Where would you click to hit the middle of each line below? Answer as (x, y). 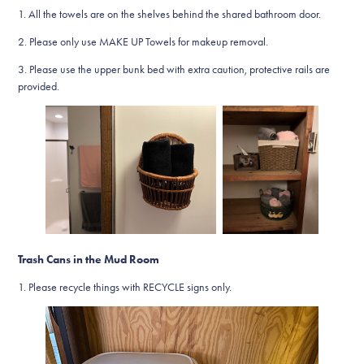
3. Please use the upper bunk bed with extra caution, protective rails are (174, 70)
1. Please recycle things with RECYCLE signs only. (125, 287)
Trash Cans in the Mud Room (89, 259)
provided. (39, 87)
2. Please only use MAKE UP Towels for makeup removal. (143, 42)
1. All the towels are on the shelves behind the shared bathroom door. (170, 15)
